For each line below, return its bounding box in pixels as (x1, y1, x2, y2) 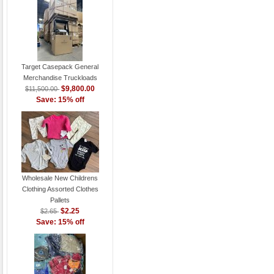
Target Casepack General (21, 62, 99, 70)
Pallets (50, 196, 70, 204)
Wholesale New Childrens (22, 174, 98, 182)
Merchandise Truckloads (23, 73, 97, 81)
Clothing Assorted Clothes (21, 185, 98, 193)
